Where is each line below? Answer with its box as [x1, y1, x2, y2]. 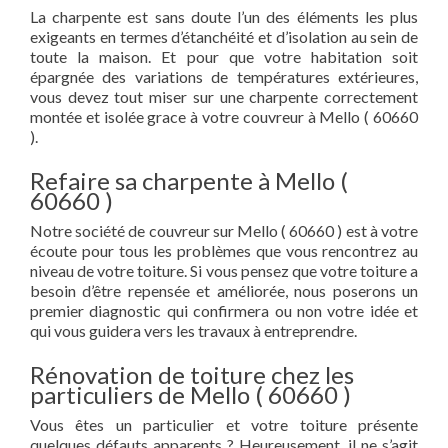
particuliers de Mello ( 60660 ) [30, 380, 351, 409]
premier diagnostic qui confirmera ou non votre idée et [30, 301, 418, 320]
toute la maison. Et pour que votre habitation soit [30, 47, 418, 66]
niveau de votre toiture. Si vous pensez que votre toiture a [30, 261, 418, 280]
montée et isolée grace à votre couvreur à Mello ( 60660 [30, 107, 418, 126]
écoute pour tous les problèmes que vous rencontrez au [30, 241, 418, 260]
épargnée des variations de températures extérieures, [30, 67, 418, 86]
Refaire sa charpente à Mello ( [30, 166, 348, 195]
